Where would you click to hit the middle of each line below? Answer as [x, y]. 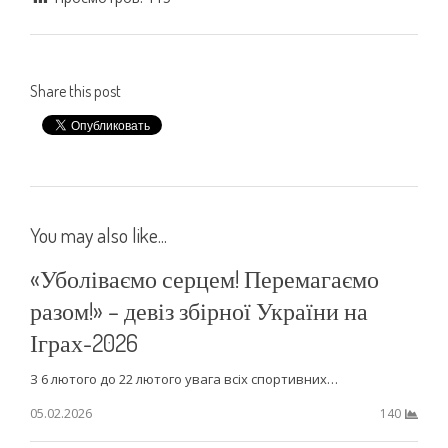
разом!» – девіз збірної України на [198, 310]
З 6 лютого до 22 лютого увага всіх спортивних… [183, 378]
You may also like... [98, 234]
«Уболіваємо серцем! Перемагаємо [204, 278]
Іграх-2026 [83, 342]
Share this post [75, 90]
